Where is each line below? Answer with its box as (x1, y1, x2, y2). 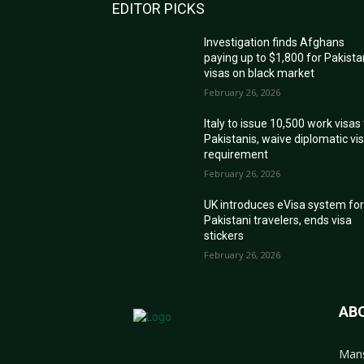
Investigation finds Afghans (204, 36, 345, 49)
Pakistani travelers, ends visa (204, 214, 353, 227)
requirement (204, 148, 269, 161)
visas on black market (204, 67, 315, 80)
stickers (204, 229, 245, 242)
